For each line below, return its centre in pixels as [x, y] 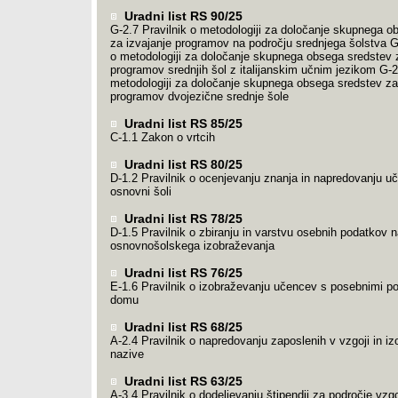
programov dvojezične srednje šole [199, 96]
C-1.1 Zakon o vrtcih [162, 137]
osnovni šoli [140, 191]
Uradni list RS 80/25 [181, 164]
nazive [127, 354]
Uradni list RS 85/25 [181, 123]
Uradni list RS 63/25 [181, 381]
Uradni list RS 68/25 [181, 327]
